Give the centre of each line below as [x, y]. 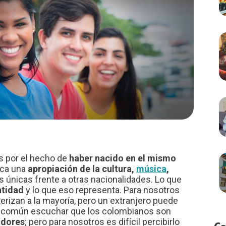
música [151, 169]
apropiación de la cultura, [82, 169]
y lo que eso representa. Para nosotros [102, 190]
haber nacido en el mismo [123, 158]
